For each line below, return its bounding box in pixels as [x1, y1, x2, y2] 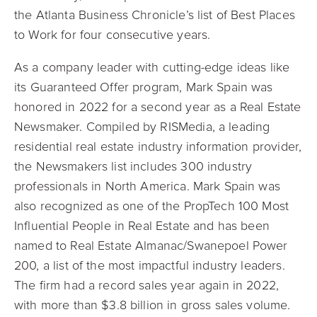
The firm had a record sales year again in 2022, [14, 277, 279, 293]
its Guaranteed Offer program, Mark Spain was [14, 79, 273, 95]
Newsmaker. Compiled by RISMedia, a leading [14, 119, 270, 134]
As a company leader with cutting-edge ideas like [14, 59, 290, 75]
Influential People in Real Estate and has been [14, 218, 270, 234]
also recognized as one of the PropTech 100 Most [14, 198, 289, 214]
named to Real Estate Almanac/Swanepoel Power [14, 238, 288, 253]
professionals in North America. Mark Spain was [14, 178, 280, 194]
